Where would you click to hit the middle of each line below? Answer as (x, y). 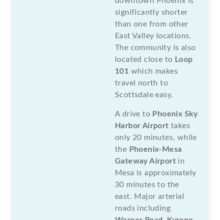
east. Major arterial (150, 196)
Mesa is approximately (156, 173)
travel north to (142, 83)
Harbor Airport (142, 125)
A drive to (134, 114)
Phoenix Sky (175, 114)
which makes (153, 71)
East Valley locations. (153, 36)
